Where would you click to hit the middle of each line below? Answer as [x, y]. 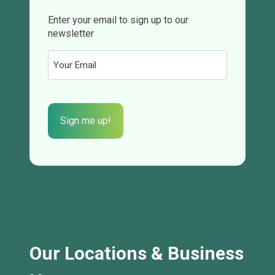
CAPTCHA [71, 97]
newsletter [71, 34]
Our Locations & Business [137, 254]
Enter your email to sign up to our [118, 20]
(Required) [68, 74]
